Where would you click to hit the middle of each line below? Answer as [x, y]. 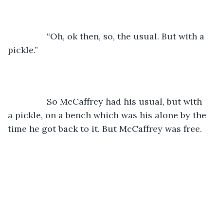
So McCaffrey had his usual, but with [32, 101]
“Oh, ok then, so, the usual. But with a [32, 36]
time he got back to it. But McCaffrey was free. [106, 128]
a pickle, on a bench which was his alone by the [108, 115]
